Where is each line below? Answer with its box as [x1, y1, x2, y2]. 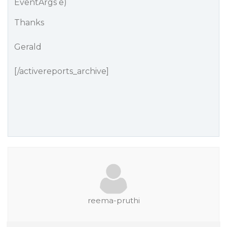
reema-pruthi [87, 196, 140, 205]
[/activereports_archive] [14, 66, 109, 76]
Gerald [14, 42, 42, 52]
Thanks [14, 18, 44, 27]
